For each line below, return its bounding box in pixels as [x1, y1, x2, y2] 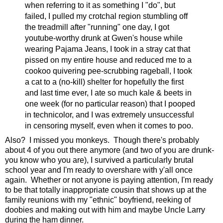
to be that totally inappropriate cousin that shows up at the [5, 185, 207, 194]
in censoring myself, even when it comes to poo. [24, 121, 195, 130]
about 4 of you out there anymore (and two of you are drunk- [5, 145, 214, 154]
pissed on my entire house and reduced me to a [24, 55, 192, 64]
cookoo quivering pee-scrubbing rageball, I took [24, 66, 192, 75]
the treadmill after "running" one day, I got [24, 22, 169, 31]
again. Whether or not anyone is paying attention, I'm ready [5, 175, 213, 184]
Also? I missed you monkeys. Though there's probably [5, 135, 199, 144]
